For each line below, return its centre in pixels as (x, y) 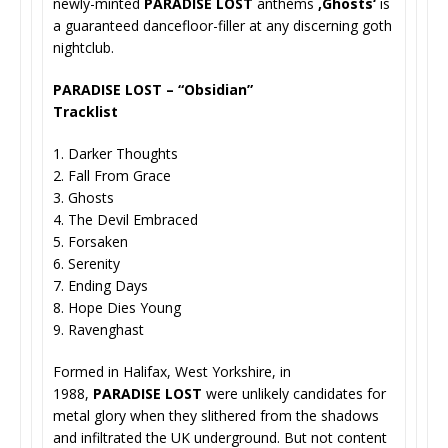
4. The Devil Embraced (125, 219)
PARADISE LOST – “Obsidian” (153, 89)
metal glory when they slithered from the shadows (216, 415)
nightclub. (83, 47)
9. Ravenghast (98, 329)
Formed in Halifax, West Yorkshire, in (172, 371)
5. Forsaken (90, 241)
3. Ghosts (83, 197)
